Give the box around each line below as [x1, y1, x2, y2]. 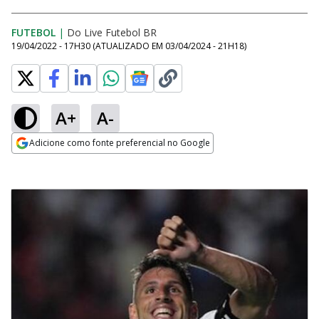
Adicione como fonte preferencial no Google [29, 137, 210, 149]
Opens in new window [11, 155, 127, 170]
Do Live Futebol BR [67, 26, 157, 39]
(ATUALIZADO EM [93, 40, 165, 52]
